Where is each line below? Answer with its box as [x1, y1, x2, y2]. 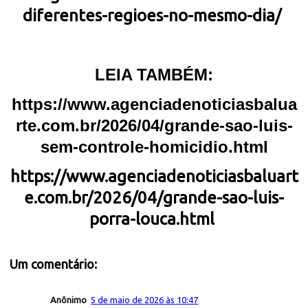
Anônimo [50, 294, 87, 305]
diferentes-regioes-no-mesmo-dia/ [22, 5, 281, 25]
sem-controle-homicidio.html [40, 137, 268, 156]
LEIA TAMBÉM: [95, 65, 213, 84]
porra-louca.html [89, 209, 214, 228]
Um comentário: [10, 256, 98, 271]
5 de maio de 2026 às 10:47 [91, 294, 199, 305]
